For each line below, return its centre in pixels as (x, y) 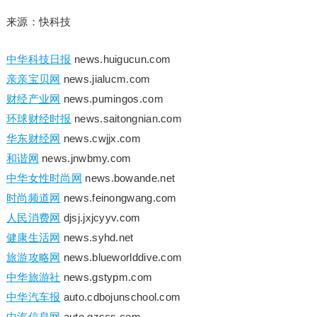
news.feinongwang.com (119, 197)
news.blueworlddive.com (121, 257)
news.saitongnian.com (127, 118)
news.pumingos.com (112, 98)
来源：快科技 (39, 21)
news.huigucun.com (121, 59)
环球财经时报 (39, 118)
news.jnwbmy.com (85, 158)
